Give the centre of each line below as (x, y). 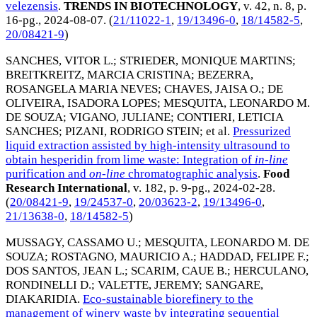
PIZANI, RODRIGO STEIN (132, 131)
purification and (47, 173)
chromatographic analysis (191, 173)
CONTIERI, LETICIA (230, 117)
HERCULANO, (271, 270)
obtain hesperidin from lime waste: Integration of (130, 159)
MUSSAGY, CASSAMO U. (72, 242)
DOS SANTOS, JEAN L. (65, 270)
